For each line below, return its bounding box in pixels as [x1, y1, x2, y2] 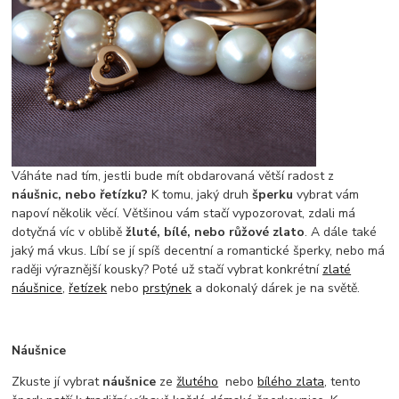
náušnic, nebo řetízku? [12, 186, 149, 204]
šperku [252, 186, 294, 204]
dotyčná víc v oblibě [12, 224, 126, 241]
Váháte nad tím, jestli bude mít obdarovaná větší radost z [12, 167, 335, 185]
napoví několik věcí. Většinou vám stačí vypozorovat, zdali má [12, 205, 356, 223]
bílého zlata [257, 373, 325, 391]
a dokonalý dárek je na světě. [191, 280, 368, 297]
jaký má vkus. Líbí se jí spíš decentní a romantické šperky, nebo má [12, 242, 386, 260]
